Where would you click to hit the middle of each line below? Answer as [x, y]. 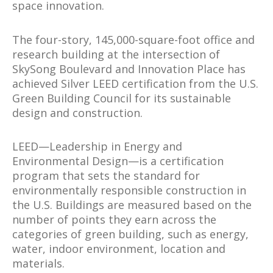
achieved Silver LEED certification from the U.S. [135, 83]
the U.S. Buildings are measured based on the [132, 205]
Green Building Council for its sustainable [122, 98]
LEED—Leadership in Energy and [97, 147]
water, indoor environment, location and [119, 249]
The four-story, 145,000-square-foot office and [133, 39]
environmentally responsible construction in [129, 190]
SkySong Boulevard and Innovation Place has [129, 69]
